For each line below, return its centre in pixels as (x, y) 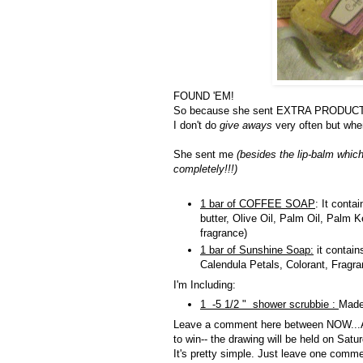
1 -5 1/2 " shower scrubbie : (269, 305)
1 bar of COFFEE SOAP (258, 203)
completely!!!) (205, 169)
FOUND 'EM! (205, 96)
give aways (244, 126)
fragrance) (225, 233)
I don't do (195, 126)
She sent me (205, 155)
